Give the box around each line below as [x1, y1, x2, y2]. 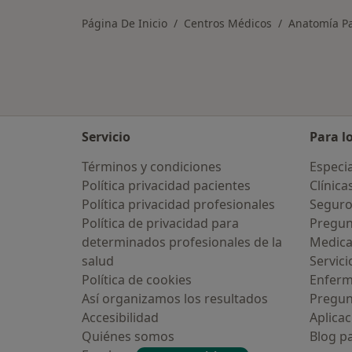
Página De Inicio [82, 16, 167, 31]
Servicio [82, 128, 130, 145]
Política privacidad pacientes [82, 177, 251, 194]
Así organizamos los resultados [82, 290, 268, 307]
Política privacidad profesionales [82, 196, 275, 213]
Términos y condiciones [82, 158, 222, 175]
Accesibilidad [82, 309, 159, 326]
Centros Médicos [184, 16, 272, 31]
